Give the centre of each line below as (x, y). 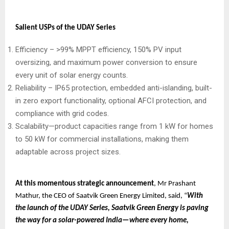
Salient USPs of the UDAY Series (65, 28)
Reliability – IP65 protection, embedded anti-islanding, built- (114, 88)
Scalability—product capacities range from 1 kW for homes (114, 127)
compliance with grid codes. (63, 114)
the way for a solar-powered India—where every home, (102, 221)
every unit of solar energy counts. (73, 75)
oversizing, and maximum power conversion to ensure (106, 63)
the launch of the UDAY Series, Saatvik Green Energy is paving (112, 209)
